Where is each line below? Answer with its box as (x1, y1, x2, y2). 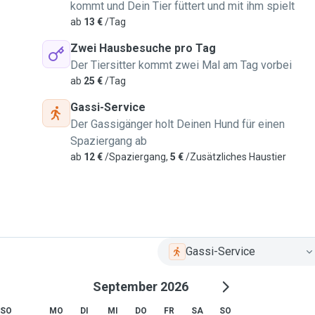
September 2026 (93, 279, 188, 294)
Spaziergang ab (70, 134, 147, 148)
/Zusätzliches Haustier (184, 151, 286, 162)
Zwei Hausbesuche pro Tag (70, 41, 216, 55)
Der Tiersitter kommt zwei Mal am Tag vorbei (70, 58, 292, 72)
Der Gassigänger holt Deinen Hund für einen (70, 117, 285, 131)
